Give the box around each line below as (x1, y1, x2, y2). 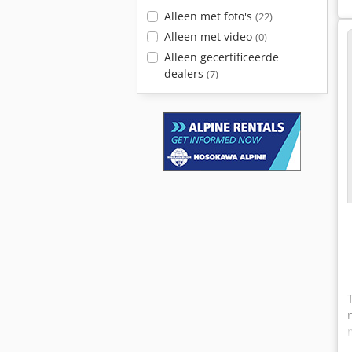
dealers (163, 66, 207, 81)
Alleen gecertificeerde (163, 49, 279, 64)
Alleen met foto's (163, 9, 255, 24)
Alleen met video (163, 29, 255, 44)
